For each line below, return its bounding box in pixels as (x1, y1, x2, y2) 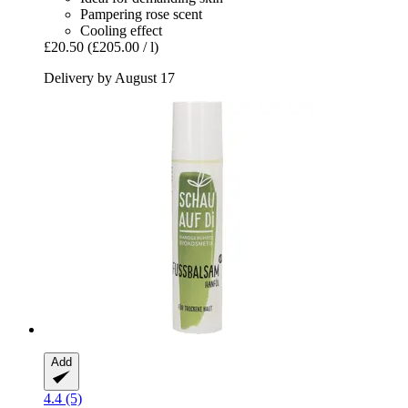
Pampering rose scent (80, 6, 202, 23)
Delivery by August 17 (44, 70, 175, 87)
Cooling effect (80, 23, 162, 39)
